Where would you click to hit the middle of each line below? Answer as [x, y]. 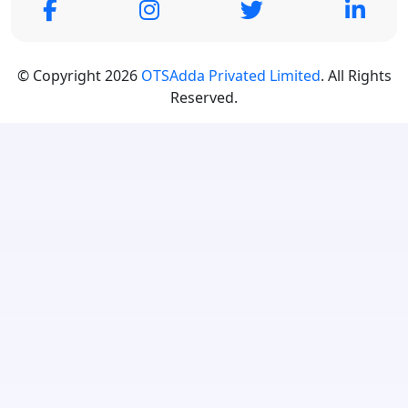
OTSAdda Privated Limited [230, 75]
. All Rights [356, 75]
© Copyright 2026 [79, 75]
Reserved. [204, 97]
